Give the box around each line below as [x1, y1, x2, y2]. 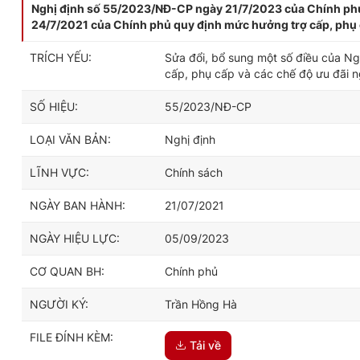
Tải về [190, 338, 221, 353]
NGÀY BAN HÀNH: [30, 198, 125, 212]
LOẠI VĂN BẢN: [30, 133, 111, 146]
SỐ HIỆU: [30, 100, 78, 113]
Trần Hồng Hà [165, 297, 237, 311]
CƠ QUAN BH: [30, 264, 104, 278]
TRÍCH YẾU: [30, 51, 92, 64]
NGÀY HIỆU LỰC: [30, 231, 120, 245]
